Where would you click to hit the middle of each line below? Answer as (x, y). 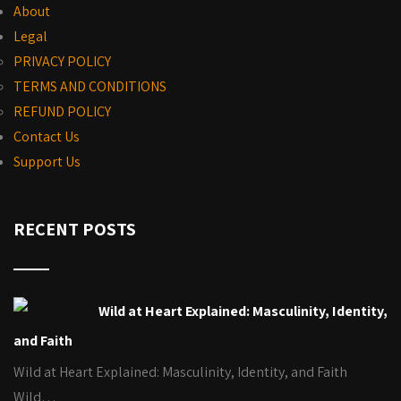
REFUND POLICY (62, 111)
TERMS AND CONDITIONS (90, 86)
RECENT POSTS (75, 229)
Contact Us (47, 137)
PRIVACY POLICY (62, 61)
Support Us (47, 162)
